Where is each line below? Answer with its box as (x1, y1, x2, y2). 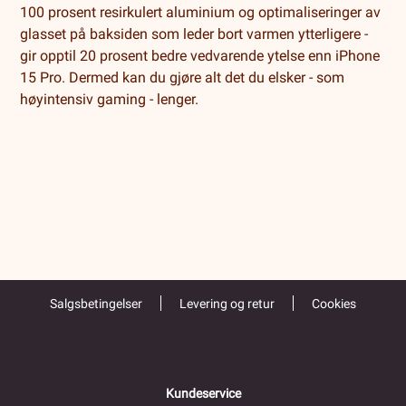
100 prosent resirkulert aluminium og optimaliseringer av (20, 4, 382, 22)
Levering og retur (179, 295, 275, 311)
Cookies (312, 295, 356, 311)
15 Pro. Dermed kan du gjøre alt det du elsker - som (20, 69, 345, 87)
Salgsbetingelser (50, 295, 142, 311)
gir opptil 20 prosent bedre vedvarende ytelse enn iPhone (20, 47, 381, 65)
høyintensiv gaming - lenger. (20, 91, 199, 109)
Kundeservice (165, 386, 241, 401)
